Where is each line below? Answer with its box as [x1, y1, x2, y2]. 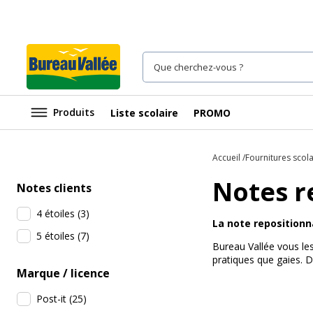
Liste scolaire [110, 105, 178, 119]
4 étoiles [36, 207, 75, 220]
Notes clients [17, 180, 92, 196]
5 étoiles [36, 229, 75, 242]
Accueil [212, 152, 240, 163]
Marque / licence [17, 265, 110, 281]
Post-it [36, 292, 66, 305]
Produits [53, 105, 94, 119]
